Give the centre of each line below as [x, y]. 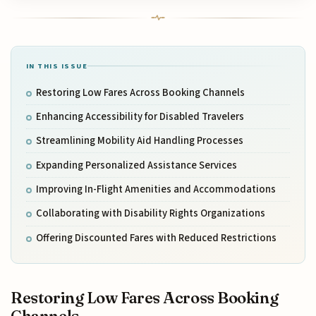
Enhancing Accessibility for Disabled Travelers [140, 116]
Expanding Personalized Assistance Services [136, 165]
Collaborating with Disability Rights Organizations [150, 214]
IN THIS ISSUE [57, 66]
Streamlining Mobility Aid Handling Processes [139, 141]
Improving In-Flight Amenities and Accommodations [156, 190]
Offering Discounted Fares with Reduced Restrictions [156, 238]
